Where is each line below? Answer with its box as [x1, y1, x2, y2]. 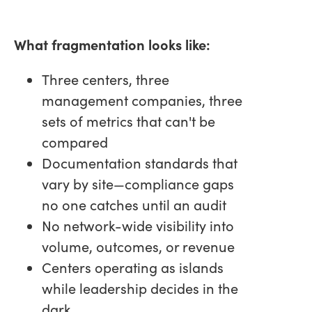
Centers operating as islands [42, 257, 224, 276]
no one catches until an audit [42, 194, 226, 214]
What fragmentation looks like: [14, 34, 210, 54]
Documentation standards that [42, 153, 237, 172]
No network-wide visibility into [42, 215, 234, 235]
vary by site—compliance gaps [42, 173, 234, 193]
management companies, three [42, 90, 242, 109]
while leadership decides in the [42, 278, 238, 297]
